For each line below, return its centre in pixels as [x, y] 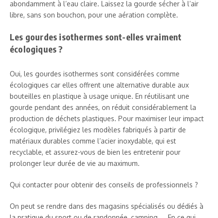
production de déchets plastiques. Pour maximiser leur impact [107, 118]
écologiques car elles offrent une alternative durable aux [99, 85]
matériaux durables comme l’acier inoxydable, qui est [93, 141]
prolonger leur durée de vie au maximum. [75, 163]
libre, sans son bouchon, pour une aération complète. [94, 15]
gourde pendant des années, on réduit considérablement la [103, 107]
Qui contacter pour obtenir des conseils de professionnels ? [104, 184]
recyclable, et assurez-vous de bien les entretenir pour [95, 152]
